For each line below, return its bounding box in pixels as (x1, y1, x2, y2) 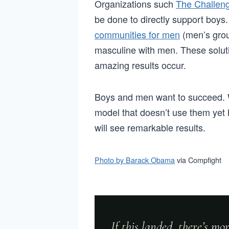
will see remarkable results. (95, 120, 205, 134)
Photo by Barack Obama (95, 154, 175, 165)
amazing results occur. (95, 58, 186, 72)
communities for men (95, 27, 180, 41)
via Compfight (175, 154, 221, 165)
